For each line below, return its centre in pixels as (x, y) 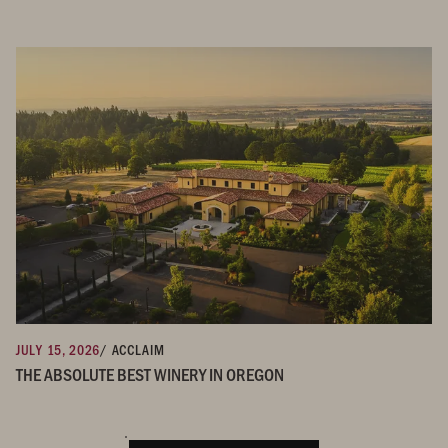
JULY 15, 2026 (58, 349)
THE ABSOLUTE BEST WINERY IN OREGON (150, 373)
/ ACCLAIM (132, 349)
